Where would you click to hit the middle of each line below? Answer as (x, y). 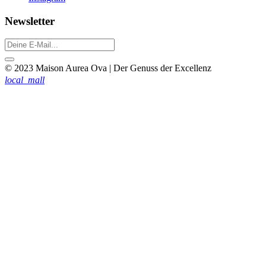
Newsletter (30, 21)
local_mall (25, 80)
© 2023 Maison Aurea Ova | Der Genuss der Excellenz (108, 68)
